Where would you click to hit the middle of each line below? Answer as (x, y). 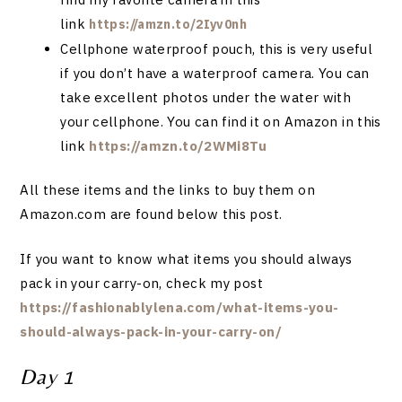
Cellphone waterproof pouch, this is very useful (217, 48)
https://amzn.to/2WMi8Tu (178, 145)
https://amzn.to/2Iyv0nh (168, 24)
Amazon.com (63, 214)
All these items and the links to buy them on (167, 190)
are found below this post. (194, 214)
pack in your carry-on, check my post (141, 283)
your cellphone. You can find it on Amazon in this (221, 121)
